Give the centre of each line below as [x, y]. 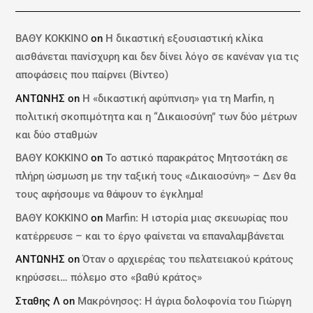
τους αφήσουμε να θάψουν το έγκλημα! [110, 195]
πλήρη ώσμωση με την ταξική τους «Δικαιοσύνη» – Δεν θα [156, 176]
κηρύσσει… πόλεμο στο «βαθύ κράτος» [109, 278]
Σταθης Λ [38, 301]
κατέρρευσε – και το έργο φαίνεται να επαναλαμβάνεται [150, 236]
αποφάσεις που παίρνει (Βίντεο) [92, 75]
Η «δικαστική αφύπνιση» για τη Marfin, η [179, 98]
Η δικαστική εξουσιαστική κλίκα [184, 39]
